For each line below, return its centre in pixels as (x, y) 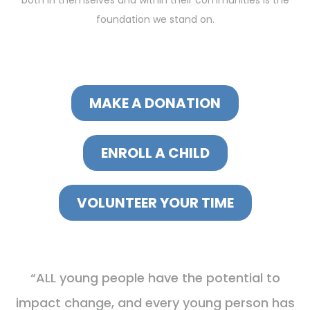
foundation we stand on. (155, 20)
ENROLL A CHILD (155, 153)
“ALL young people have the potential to (155, 278)
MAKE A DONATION (155, 103)
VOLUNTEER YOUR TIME (155, 203)
